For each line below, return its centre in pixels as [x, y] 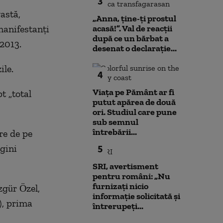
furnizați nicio [120, 186]
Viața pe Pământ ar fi [133, 92]
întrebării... [115, 132]
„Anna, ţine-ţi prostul [134, 18]
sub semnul [115, 122]
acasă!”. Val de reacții [132, 28]
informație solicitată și [136, 196]
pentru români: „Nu [131, 176]
